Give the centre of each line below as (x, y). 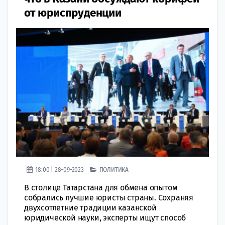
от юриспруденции (73, 13)
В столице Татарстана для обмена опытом (101, 187)
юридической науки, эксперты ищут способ (105, 217)
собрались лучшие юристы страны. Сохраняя (109, 197)
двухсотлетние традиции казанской (90, 207)
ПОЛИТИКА (114, 169)
